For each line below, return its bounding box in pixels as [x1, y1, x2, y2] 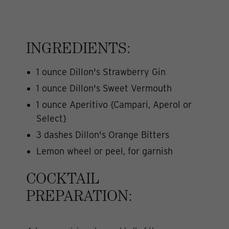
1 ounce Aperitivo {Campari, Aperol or [36, 99, 192, 110]
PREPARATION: [26, 190, 132, 205]
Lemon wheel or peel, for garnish [36, 145, 173, 156]
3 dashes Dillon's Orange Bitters [36, 129, 169, 140]
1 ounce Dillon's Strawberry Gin [36, 66, 166, 77]
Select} [36, 112, 66, 124]
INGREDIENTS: [26, 42, 131, 58]
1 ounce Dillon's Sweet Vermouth [36, 82, 172, 94]
